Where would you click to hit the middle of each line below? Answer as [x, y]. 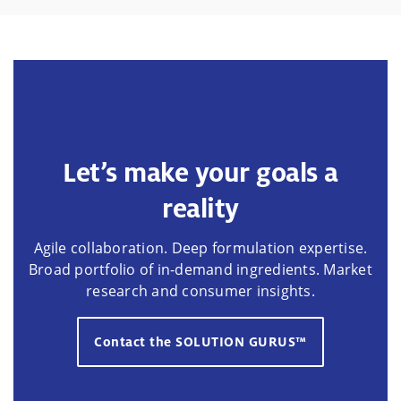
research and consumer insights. [200, 291]
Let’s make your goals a [200, 172]
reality [200, 208]
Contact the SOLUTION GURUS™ [200, 342]
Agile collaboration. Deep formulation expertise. [200, 248]
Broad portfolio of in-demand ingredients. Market [200, 270]
